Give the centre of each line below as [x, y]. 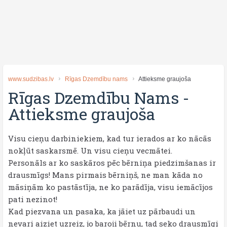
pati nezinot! [33, 199]
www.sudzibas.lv [31, 79]
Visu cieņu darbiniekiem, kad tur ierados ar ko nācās [110, 138]
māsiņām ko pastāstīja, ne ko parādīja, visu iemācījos [110, 187]
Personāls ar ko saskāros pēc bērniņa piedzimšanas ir [112, 163]
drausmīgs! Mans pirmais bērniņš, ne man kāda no [105, 175]
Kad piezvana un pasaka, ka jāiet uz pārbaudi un [102, 211]
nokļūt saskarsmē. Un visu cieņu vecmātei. [90, 150]
